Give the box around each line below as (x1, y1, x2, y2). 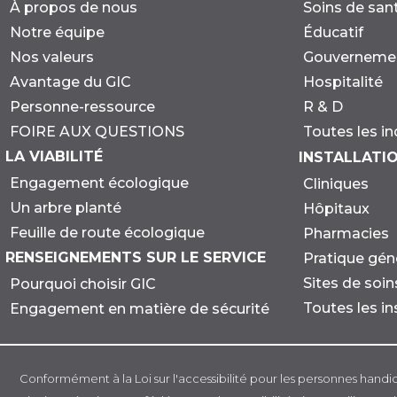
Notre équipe (10, 23, 105, 41)
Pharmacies (303, 224, 389, 242)
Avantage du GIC (10, 73, 131, 90)
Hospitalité (303, 74, 383, 91)
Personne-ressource (10, 97, 155, 115)
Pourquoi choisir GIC (10, 275, 156, 292)
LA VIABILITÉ (5, 147, 103, 165)
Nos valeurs (10, 48, 94, 66)
